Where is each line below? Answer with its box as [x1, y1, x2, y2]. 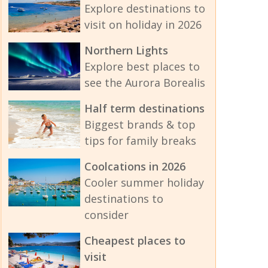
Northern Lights [84, 43, 168, 58]
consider [84, 208, 129, 223]
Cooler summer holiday [84, 175, 204, 190]
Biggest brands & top [84, 117, 196, 132]
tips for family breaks [84, 133, 196, 148]
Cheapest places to [84, 233, 185, 248]
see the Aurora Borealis [84, 75, 205, 90]
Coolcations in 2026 [84, 159, 185, 174]
